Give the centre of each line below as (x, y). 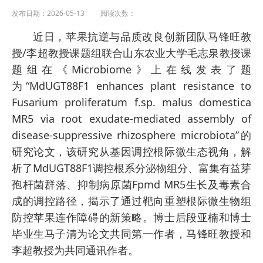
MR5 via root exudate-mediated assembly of (131, 119)
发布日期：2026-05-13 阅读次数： (74, 14)
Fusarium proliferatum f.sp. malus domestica (131, 102)
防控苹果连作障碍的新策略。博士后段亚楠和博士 (131, 218)
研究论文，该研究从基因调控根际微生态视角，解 (131, 152)
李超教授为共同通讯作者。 (75, 250)
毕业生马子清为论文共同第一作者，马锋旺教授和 (131, 234)
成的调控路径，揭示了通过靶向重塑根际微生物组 (131, 201)
